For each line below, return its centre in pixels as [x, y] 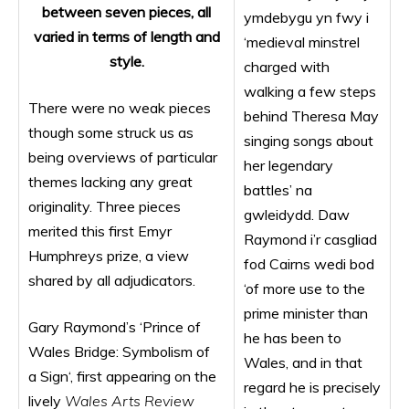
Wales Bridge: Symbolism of [119, 351]
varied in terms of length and [126, 37]
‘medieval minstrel [302, 42]
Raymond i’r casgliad [310, 239]
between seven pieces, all [126, 12]
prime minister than [306, 313]
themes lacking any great [110, 182]
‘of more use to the [304, 288]
